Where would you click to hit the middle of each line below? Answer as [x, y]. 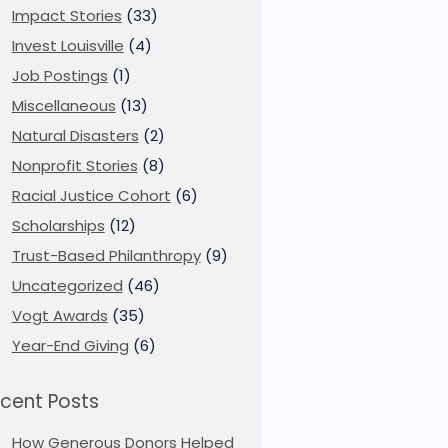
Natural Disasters [75, 135]
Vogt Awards [59, 315]
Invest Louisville [67, 45]
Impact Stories [66, 15]
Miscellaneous [63, 105]
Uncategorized [67, 285]
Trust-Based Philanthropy [106, 255]
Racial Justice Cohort [91, 195]
